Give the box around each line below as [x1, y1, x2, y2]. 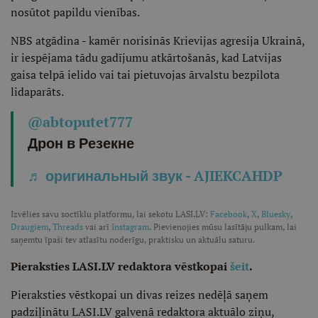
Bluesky [261, 209, 290, 219]
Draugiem [11, 221, 48, 232]
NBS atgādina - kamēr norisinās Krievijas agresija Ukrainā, [11, 33, 305, 48]
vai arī [83, 221, 111, 232]
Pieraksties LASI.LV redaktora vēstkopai [11, 258, 230, 274]
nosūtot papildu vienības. [11, 4, 140, 20]
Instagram [111, 221, 149, 232]
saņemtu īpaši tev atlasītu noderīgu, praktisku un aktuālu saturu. [11, 234, 257, 245]
